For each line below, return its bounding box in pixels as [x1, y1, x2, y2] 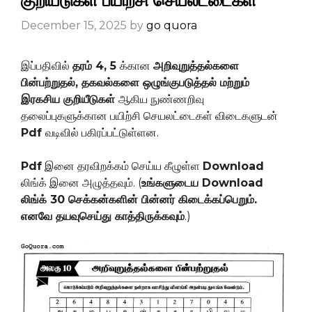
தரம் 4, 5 [72, 58, 120, 72]
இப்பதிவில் [21, 58, 72, 72]
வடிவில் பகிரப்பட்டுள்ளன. [45, 125, 159, 139]
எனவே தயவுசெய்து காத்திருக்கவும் [21, 209, 185, 223]
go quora [146, 18, 197, 32]
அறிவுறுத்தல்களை [153, 58, 239, 72]
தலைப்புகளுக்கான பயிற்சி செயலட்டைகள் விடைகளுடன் [21, 109, 278, 123]
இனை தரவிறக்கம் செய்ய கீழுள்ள [42, 159, 203, 173]
